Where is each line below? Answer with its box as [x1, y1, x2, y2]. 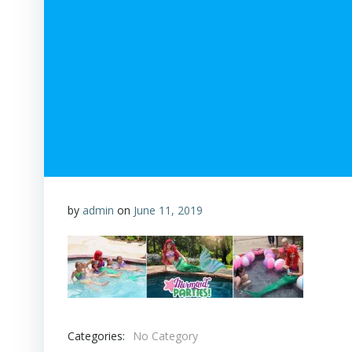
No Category [133, 328, 198, 343]
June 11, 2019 [134, 203, 203, 218]
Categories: [68, 328, 125, 343]
